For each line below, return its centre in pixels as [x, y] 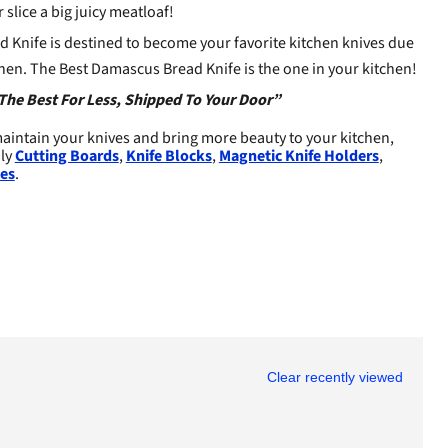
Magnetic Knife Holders [298, 156]
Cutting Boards [66, 156]
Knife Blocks [168, 156]
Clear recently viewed [335, 376]
